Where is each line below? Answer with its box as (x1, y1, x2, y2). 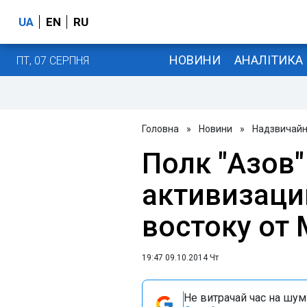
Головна (142, 123, 179, 134)
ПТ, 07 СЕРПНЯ (16, 53, 89, 67)
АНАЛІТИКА (234, 52, 303, 67)
